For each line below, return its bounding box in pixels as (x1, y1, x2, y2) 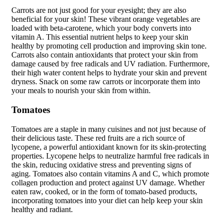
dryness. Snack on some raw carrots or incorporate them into (11, 77, 200, 86)
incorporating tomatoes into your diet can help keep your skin (11, 196, 203, 205)
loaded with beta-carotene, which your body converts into (11, 24, 191, 33)
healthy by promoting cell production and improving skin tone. (11, 42, 207, 51)
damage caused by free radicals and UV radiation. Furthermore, (11, 59, 210, 68)
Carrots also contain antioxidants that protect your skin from (11, 51, 198, 59)
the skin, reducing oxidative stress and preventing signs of (11, 160, 191, 169)
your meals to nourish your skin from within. (11, 86, 151, 95)
